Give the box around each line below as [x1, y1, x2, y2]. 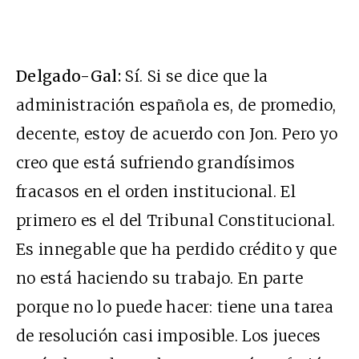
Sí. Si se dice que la [121, 67, 268, 87]
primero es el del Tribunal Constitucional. [16, 211, 336, 231]
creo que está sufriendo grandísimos [16, 153, 295, 173]
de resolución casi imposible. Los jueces [16, 326, 321, 346]
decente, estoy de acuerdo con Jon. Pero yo [16, 124, 338, 144]
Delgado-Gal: [16, 67, 122, 87]
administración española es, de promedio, [16, 95, 337, 115]
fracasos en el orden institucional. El [16, 182, 296, 202]
